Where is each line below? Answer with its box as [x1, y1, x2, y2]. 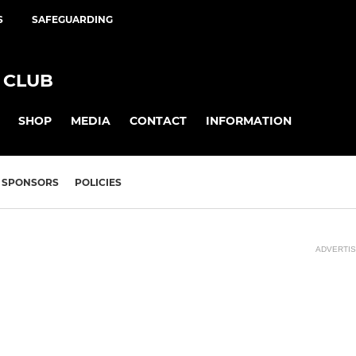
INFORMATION [206, 113, 292, 128]
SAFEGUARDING [32, 14, 113, 25]
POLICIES [75, 176, 122, 189]
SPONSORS [2, 176, 59, 189]
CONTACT [130, 113, 187, 128]
